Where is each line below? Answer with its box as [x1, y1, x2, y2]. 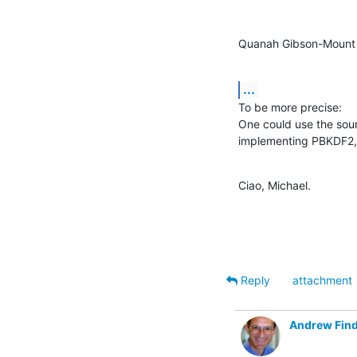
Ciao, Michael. [238, 178, 311, 192]
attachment [292, 273, 352, 287]
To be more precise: [238, 100, 342, 114]
